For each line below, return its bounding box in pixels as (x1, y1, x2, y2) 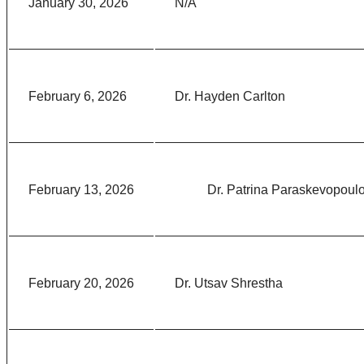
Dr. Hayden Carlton (175, 89, 285, 104)
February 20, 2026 (28, 276, 134, 291)
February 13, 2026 (28, 183, 134, 197)
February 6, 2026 (28, 89, 127, 104)
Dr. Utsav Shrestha (175, 276, 286, 291)
